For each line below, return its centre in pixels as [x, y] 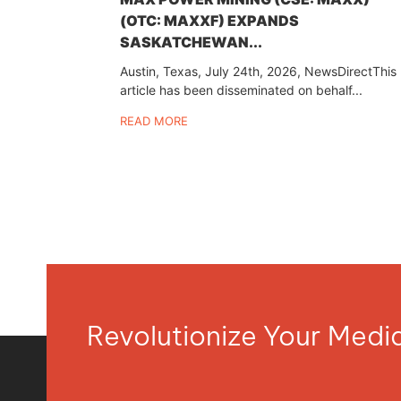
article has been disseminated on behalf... [241, 90]
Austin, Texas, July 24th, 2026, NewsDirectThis [258, 72]
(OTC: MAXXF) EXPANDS [209, 21]
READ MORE [154, 121]
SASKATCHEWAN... [191, 43]
